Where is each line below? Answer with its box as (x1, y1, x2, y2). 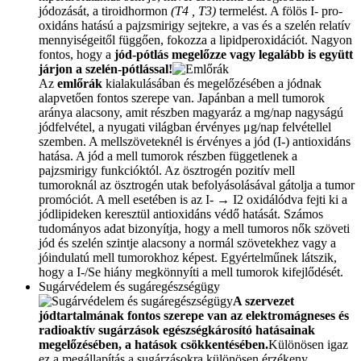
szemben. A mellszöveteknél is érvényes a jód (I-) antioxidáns (39, 135, 351, 149)
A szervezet (233, 294, 294, 309)
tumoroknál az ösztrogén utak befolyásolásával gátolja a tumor (39, 178, 355, 193)
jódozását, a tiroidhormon (39, 4, 171, 19)
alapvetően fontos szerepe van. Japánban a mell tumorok (39, 91, 325, 106)
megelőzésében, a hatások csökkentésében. (39, 338, 268, 352)
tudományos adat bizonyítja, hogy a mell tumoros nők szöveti (39, 222, 350, 236)
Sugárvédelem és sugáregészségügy (39, 280, 220, 294)
